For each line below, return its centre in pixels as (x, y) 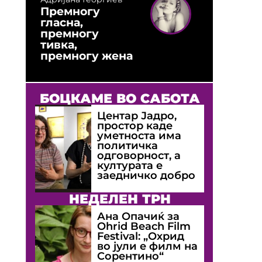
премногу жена (87, 55)
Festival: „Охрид (141, 236)
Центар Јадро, (137, 115)
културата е (130, 165)
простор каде (135, 125)
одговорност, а (139, 155)
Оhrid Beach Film (144, 226)
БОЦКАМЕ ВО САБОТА (120, 98)
